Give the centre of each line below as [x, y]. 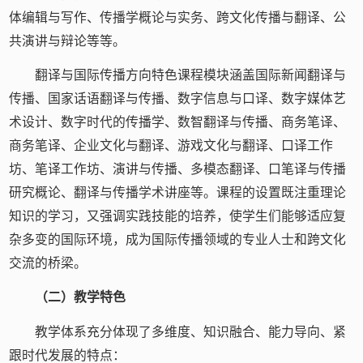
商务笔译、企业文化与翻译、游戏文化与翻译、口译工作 [171, 146]
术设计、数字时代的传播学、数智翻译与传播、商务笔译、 [178, 122]
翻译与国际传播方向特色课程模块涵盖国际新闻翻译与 [190, 75]
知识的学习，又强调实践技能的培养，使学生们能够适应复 [178, 216]
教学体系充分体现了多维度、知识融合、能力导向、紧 [190, 331]
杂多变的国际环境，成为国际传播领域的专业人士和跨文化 [178, 240]
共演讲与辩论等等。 [68, 41]
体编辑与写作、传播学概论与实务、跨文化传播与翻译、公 [178, 17]
